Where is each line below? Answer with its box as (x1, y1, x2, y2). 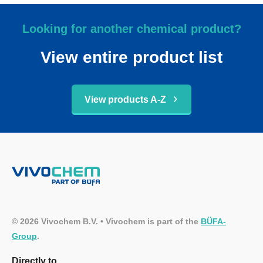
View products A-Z (84, 94, 166, 104)
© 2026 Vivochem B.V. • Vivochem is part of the (12, 217, 201, 227)
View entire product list (41, 48, 222, 66)
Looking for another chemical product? (22, 22, 241, 35)
